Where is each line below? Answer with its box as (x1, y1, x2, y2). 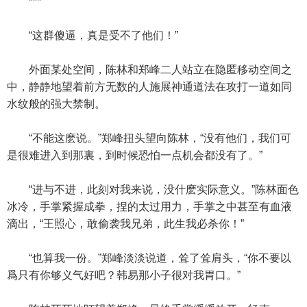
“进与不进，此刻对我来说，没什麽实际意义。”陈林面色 (7, 184, 299, 195)
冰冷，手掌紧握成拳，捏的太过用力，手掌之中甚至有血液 (7, 201, 292, 212)
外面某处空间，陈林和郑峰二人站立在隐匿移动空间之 (7, 64, 292, 75)
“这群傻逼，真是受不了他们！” (7, 29, 178, 41)
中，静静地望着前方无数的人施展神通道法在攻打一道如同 (7, 81, 292, 93)
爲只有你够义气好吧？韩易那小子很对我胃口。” (7, 269, 241, 281)
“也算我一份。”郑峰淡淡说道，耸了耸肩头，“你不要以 (7, 252, 291, 264)
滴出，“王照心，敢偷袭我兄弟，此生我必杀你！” (7, 218, 244, 230)
